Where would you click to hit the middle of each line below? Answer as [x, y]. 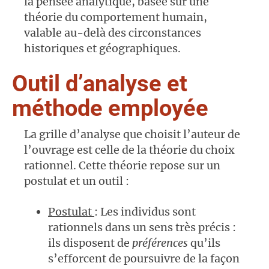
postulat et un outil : [79, 181]
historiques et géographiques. [102, 49]
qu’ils [204, 243]
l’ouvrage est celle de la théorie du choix [129, 150]
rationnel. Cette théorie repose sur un [122, 166]
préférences [160, 243]
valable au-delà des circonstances [113, 33]
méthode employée [110, 108]
